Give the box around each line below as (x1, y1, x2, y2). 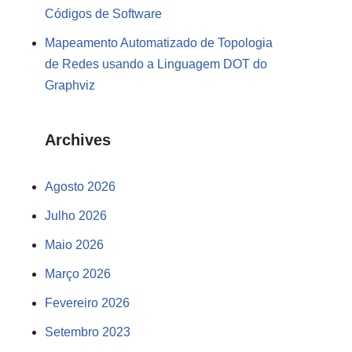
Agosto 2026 (45, 179, 115, 193)
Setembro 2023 (45, 324, 130, 339)
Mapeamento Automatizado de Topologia (45, 35, 273, 49)
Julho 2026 (45, 208, 107, 222)
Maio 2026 (45, 237, 104, 251)
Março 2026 (45, 266, 111, 280)
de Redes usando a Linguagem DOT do (45, 57, 267, 71)
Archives (45, 130, 111, 148)
